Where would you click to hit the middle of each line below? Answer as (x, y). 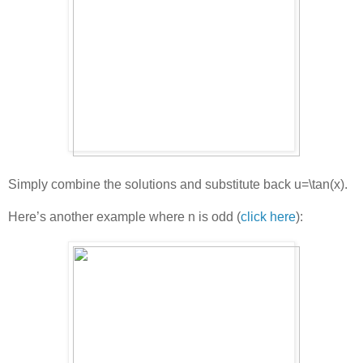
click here (268, 217)
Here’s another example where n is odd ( (124, 217)
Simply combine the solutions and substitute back (151, 185)
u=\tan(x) (319, 185)
